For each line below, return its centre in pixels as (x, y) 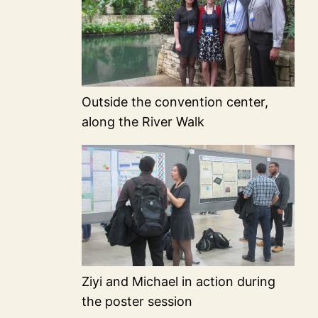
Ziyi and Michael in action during (179, 282)
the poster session (137, 302)
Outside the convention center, (175, 102)
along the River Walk (143, 122)
